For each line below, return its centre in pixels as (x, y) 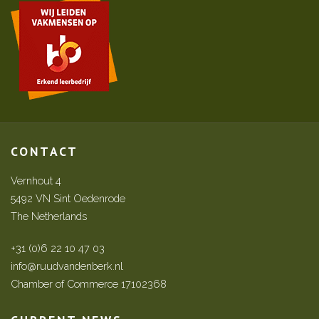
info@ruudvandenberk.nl (67, 266)
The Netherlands (49, 216)
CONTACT (45, 151)
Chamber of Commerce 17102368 (89, 284)
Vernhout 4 (36, 181)
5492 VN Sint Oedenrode (68, 198)
